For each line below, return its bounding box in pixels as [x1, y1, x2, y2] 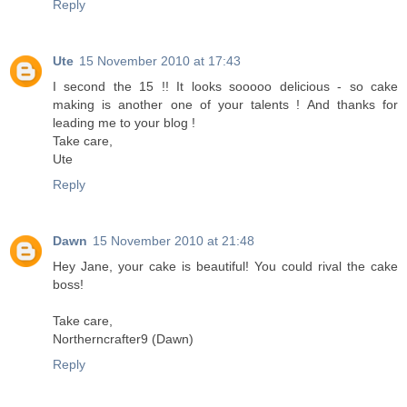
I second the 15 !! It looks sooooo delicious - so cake [53, 79, 398, 94]
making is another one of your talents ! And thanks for [53, 97, 398, 113]
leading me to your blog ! [53, 115, 195, 131]
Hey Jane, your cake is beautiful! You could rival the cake [53, 259, 398, 274]
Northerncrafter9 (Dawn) [53, 332, 194, 347]
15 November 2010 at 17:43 [79, 54, 241, 69]
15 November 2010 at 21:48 [93, 233, 254, 249]
